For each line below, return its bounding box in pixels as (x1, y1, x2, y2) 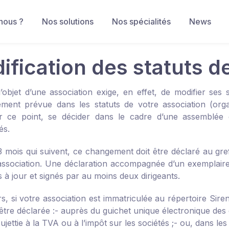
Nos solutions (42, 16, 94, 27)
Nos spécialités (112, 16, 171, 27)
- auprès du (55, 205, 103, 216)
